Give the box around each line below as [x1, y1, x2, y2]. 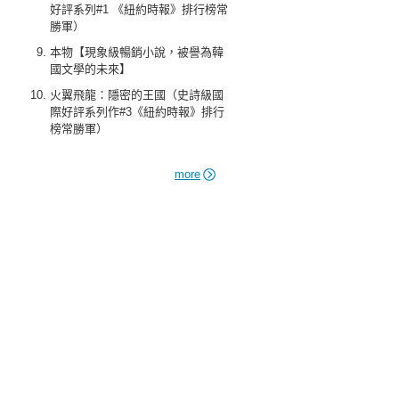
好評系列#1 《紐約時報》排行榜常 [50, 3, 228, 16]
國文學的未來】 [50, 62, 131, 76]
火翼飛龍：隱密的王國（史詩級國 [50, 88, 224, 102]
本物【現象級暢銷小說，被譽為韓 [50, 45, 224, 59]
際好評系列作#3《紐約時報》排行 [50, 105, 224, 118]
